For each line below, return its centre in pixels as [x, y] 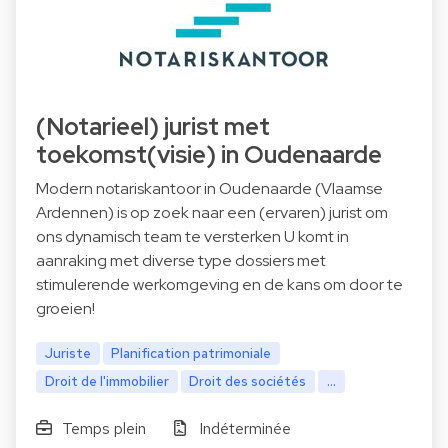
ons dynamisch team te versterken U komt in [192, 236]
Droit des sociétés [248, 380]
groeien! [65, 308]
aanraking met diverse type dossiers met [181, 260]
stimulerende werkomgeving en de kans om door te [219, 284]
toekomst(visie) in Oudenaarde [209, 154]
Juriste [67, 353]
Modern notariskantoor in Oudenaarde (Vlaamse [209, 188]
